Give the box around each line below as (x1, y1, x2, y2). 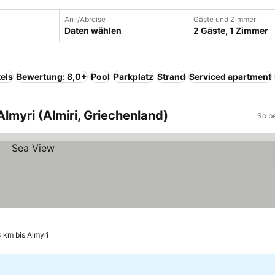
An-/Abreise (64, 15, 106, 24)
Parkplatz (114, 71, 153, 82)
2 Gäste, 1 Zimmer (193, 25, 268, 36)
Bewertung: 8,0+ (17, 71, 87, 82)
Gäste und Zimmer (193, 15, 256, 24)
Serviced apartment (189, 71, 271, 82)
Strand (157, 71, 185, 82)
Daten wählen (64, 25, 122, 36)
